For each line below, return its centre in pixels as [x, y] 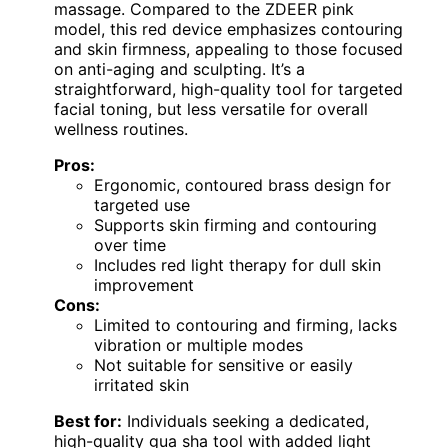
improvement [144, 285]
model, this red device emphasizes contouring [228, 29]
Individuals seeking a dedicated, [245, 421]
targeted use [142, 205]
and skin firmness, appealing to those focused [228, 49]
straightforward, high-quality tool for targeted [228, 89]
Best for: [88, 421]
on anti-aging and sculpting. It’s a [179, 69]
